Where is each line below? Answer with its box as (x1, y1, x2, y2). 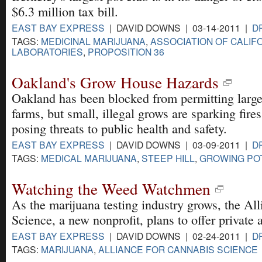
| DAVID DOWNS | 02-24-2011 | (105, 229, 252, 243)
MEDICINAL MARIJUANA (41, 34, 146, 47)
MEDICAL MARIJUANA (41, 151, 137, 164)
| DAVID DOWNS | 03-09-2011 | (105, 137, 252, 151)
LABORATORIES (12, 44, 83, 58)
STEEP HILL (142, 151, 195, 164)
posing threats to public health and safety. (12, 119, 227, 137)
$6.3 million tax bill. (12, 2, 118, 20)
